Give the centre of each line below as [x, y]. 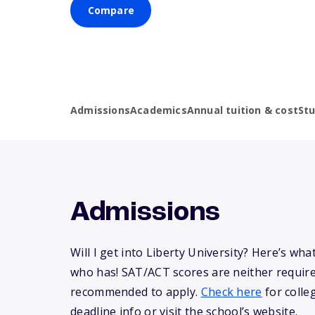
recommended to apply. [136, 292]
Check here [231, 292]
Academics [159, 110]
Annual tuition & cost [243, 110]
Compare [111, 11]
